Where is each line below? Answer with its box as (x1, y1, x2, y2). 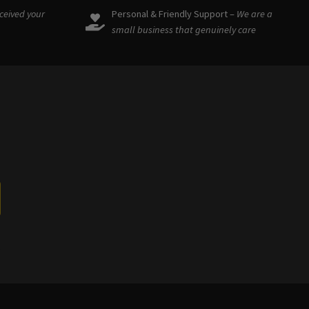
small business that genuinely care (112, 23, 256, 36)
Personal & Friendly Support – (112, 7, 235, 20)
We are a (235, 7, 272, 20)
